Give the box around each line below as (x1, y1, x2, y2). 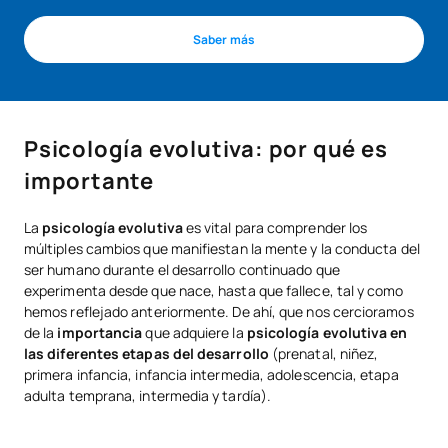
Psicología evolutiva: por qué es (24, 134, 388, 165)
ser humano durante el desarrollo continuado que (24, 260, 340, 280)
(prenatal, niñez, (268, 344, 379, 364)
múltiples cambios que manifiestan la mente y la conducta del (24, 239, 420, 259)
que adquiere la (145, 323, 247, 343)
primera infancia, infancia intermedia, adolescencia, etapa (24, 365, 399, 385)
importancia (57, 323, 146, 343)
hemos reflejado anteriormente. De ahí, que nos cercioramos (24, 302, 414, 322)
